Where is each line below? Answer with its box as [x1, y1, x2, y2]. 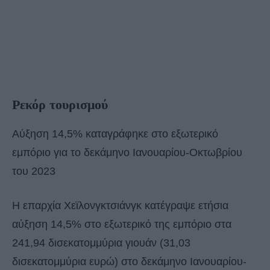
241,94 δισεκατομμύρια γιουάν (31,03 [12, 236, 190, 249]
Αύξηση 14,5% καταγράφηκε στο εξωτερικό [12, 127, 218, 140]
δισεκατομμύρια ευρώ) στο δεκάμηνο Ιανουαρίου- [12, 255, 246, 268]
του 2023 [12, 165, 55, 177]
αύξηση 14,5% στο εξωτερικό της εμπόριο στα [12, 218, 231, 230]
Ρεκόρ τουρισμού [12, 96, 108, 112]
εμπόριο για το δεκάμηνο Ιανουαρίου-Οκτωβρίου [12, 146, 242, 159]
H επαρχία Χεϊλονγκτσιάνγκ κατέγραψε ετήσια [12, 199, 228, 212]
